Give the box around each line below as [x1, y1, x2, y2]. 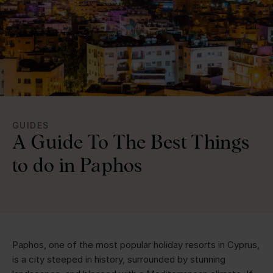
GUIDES [12, 119, 49, 130]
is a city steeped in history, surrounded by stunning [12, 253, 225, 265]
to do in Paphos [12, 153, 143, 176]
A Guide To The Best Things [12, 130, 250, 153]
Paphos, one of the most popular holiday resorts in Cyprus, [12, 238, 260, 250]
